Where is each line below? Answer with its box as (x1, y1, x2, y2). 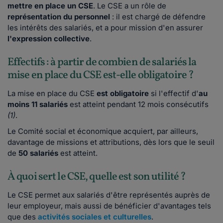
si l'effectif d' (149, 89, 199, 99)
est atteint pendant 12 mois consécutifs (68, 100, 209, 110)
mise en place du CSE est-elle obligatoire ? (7, 68, 196, 84)
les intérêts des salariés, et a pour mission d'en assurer (7, 23, 203, 33)
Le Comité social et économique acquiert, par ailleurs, (7, 126, 198, 136)
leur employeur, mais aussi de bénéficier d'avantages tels (7, 201, 211, 211)
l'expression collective (7, 34, 90, 44)
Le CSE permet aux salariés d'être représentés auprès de (7, 190, 210, 200)
